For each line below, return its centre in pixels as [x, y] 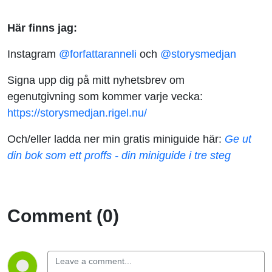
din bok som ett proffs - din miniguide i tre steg [119, 155]
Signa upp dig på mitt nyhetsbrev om [96, 80]
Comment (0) [63, 216]
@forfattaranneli [98, 53]
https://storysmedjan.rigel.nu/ [77, 112]
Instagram [33, 53]
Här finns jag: [42, 27]
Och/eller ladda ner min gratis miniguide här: [116, 138]
